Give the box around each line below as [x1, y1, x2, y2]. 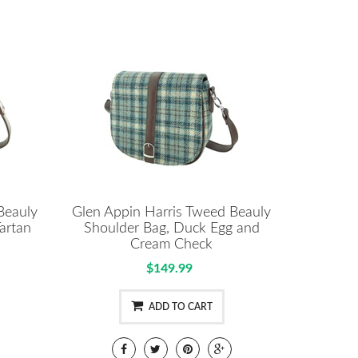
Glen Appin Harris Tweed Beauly [72, 205, 272, 220]
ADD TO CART [148, 301, 213, 312]
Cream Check [130, 237, 213, 252]
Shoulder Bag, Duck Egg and [83, 221, 260, 236]
